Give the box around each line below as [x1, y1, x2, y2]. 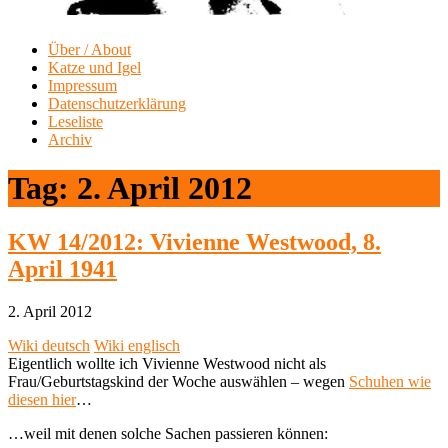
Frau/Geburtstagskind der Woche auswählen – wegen [8, 372, 349, 390]
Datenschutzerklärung [48, 94, 186, 112]
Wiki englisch [94, 336, 180, 354]
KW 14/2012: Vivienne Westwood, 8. [8, 228, 381, 255]
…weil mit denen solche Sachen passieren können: [8, 424, 328, 442]
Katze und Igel [48, 58, 141, 76]
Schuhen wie [349, 372, 431, 390]
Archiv [48, 130, 92, 148]
